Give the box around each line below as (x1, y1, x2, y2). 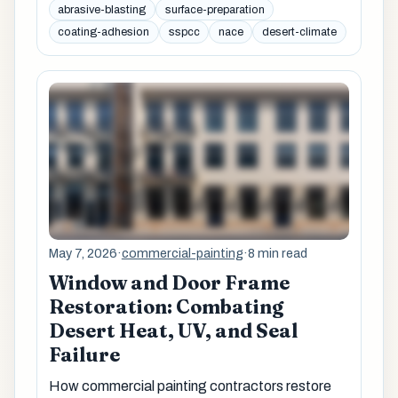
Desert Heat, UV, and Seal (48, 319, 298, 344)
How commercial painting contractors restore (48, 378, 331, 394)
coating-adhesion (58, 26, 150, 39)
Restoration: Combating (48, 295, 283, 320)
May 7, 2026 (48, 245, 117, 260)
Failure (48, 343, 120, 368)
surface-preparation (164, 3, 265, 16)
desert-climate (261, 26, 337, 39)
